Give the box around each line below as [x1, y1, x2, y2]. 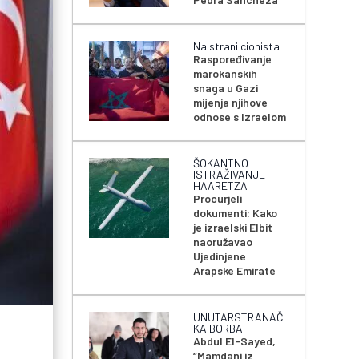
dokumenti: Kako [193, 206, 278, 220]
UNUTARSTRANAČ [193, 310, 284, 325]
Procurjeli [193, 192, 243, 206]
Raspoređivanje [193, 52, 272, 67]
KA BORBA [193, 321, 244, 336]
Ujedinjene [193, 249, 247, 264]
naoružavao [193, 235, 253, 249]
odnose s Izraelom [193, 110, 287, 124]
